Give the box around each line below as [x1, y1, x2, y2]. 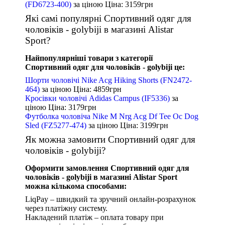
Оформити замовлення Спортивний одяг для [25, 164, 189, 173]
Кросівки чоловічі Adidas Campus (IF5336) [25, 94, 170, 103]
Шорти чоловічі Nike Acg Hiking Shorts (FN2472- [25, 76, 192, 85]
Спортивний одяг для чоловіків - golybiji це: [25, 63, 185, 72]
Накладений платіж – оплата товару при [25, 213, 164, 222]
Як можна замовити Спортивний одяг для [25, 134, 195, 145]
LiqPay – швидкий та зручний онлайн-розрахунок [25, 195, 196, 204]
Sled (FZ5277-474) [25, 121, 86, 130]
